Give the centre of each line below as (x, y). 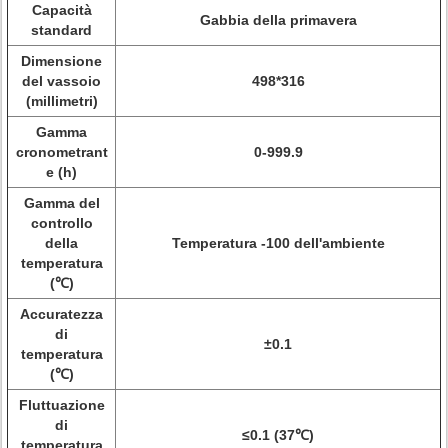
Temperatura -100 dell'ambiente (278, 243)
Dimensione (61, 61)
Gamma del (61, 203)
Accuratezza (61, 314)
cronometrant (61, 152)
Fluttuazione (61, 405)
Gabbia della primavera (278, 20)
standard (61, 30)
